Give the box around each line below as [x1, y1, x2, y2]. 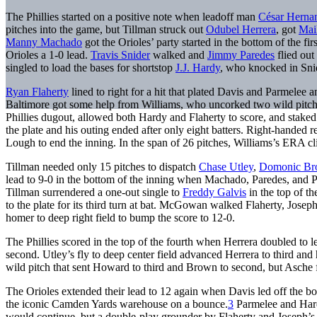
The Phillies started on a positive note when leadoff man [6, 10, 258, 23]
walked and [150, 48, 207, 61]
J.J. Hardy [175, 61, 220, 74]
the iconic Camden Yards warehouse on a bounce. [6, 297, 228, 310]
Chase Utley [199, 160, 253, 173]
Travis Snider [91, 48, 150, 61]
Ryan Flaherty [6, 85, 69, 98]
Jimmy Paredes [207, 48, 275, 61]
